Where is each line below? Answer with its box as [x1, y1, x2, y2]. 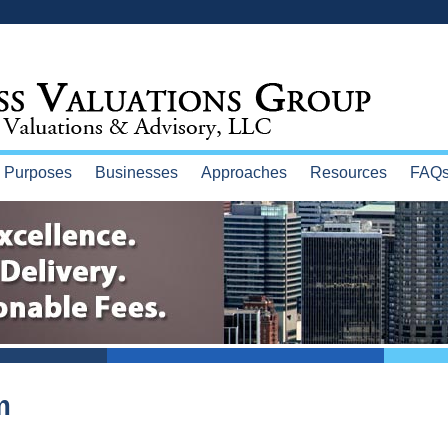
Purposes [3, 164, 72, 181]
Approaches [200, 164, 287, 181]
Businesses [94, 164, 178, 181]
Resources [309, 164, 387, 181]
